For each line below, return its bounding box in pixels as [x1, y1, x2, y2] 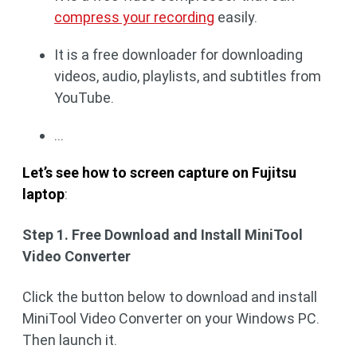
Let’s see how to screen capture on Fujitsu [22, 164, 296, 181]
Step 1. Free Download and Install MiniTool [22, 226, 303, 243]
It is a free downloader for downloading [54, 46, 303, 63]
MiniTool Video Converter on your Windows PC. [22, 309, 320, 327]
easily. [214, 9, 257, 25]
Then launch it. [22, 331, 117, 348]
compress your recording [54, 9, 214, 25]
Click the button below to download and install [22, 288, 317, 305]
